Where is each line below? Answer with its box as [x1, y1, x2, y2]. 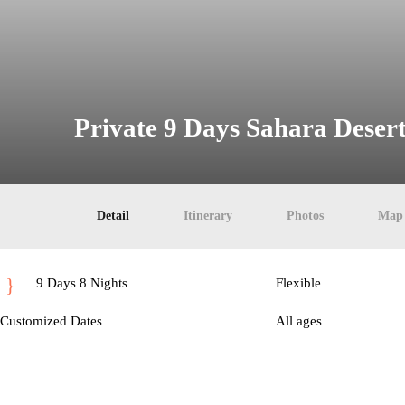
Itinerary [184, 209, 232, 222]
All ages [275, 314, 322, 328]
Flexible [275, 276, 321, 290]
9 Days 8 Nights [36, 276, 127, 290]
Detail [97, 209, 129, 222]
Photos [287, 209, 324, 222]
